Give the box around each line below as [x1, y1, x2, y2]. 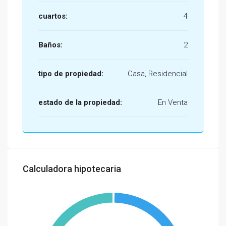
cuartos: [38, 12, 68, 21]
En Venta [158, 98, 188, 107]
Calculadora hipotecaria [23, 163, 121, 174]
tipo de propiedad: [38, 69, 103, 78]
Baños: [38, 40, 63, 49]
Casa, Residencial [128, 69, 188, 78]
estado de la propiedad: [38, 98, 122, 107]
